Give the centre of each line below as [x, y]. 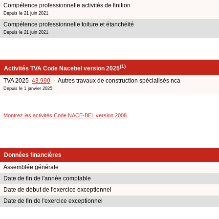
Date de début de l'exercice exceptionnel [57, 190]
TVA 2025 [18, 80]
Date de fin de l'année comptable [47, 179]
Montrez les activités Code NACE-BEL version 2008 [65, 115]
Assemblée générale [31, 167]
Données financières [33, 155]
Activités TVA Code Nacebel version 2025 [62, 68]
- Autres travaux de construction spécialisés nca [115, 80]
